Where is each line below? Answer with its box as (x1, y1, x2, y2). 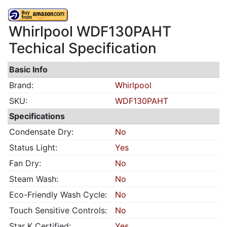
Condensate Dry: (9, 127, 73, 137)
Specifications (9, 111, 65, 121)
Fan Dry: (9, 158, 41, 168)
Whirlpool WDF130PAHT (9, 23, 171, 40)
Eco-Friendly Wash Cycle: (9, 190, 107, 200)
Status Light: (9, 142, 57, 153)
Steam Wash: (9, 174, 58, 184)
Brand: (9, 80, 33, 90)
